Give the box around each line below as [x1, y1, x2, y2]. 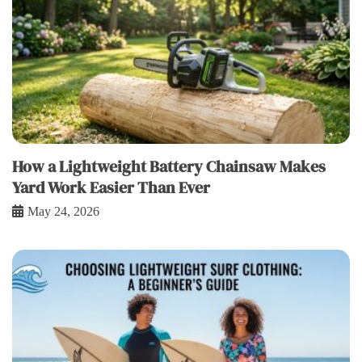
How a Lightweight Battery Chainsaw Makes [12, 154, 326, 178]
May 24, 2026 [27, 204, 99, 218]
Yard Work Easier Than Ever [12, 175, 210, 199]
